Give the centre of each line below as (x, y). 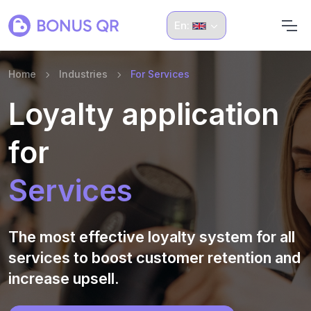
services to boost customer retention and (154, 258)
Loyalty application (144, 114)
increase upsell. (64, 278)
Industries (83, 74)
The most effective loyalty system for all (152, 237)
